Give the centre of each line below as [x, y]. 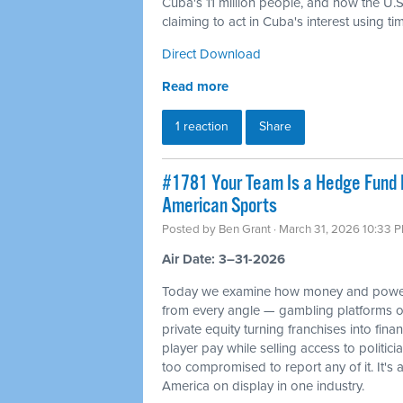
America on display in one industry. [263, 385]
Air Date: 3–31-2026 [224, 259]
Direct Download [211, 54]
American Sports [219, 206]
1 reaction [202, 126]
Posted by [190, 229]
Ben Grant [245, 229]
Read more [195, 86]
